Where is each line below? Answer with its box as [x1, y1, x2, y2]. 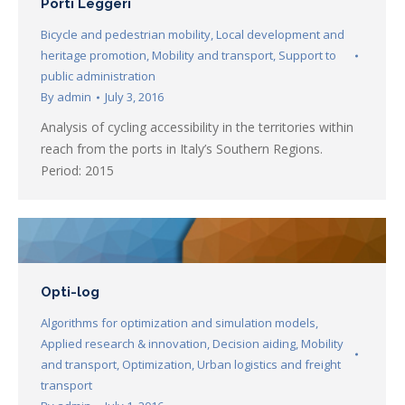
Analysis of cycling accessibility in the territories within [41, 118, 353, 137]
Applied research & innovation [41, 335, 207, 353]
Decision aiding [212, 335, 296, 353]
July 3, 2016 [105, 89, 164, 106]
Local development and [216, 26, 344, 43]
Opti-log [41, 284, 99, 301]
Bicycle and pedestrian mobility [41, 26, 211, 43]
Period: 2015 [41, 162, 114, 180]
